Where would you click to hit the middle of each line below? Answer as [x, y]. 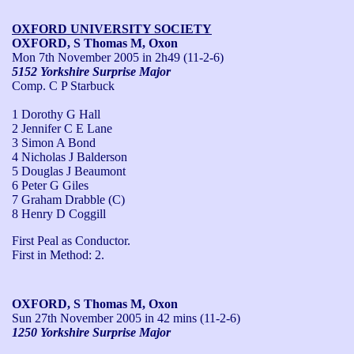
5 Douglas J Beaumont [69, 171]
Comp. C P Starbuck [63, 85]
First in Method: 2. [58, 254]
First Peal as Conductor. [71, 240]
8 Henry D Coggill [59, 213]
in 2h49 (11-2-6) [181, 57]
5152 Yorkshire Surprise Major [91, 71]
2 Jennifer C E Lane [62, 128]
